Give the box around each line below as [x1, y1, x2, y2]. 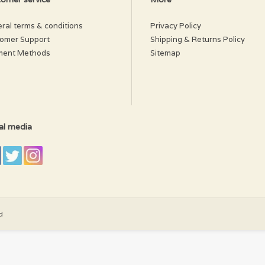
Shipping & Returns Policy [150, 34, 245, 44]
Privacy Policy [150, 20, 201, 31]
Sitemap [150, 47, 180, 58]
